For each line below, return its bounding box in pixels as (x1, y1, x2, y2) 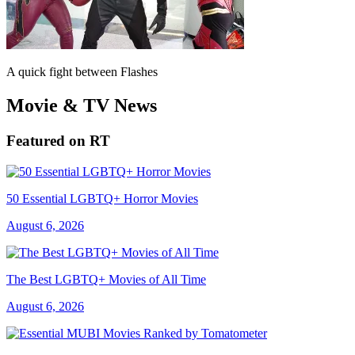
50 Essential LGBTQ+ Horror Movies (6, 191, 198, 205)
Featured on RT (6, 132, 110, 149)
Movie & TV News (6, 94, 157, 116)
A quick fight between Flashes (6, 65, 158, 78)
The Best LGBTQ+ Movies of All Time (6, 272, 206, 286)
